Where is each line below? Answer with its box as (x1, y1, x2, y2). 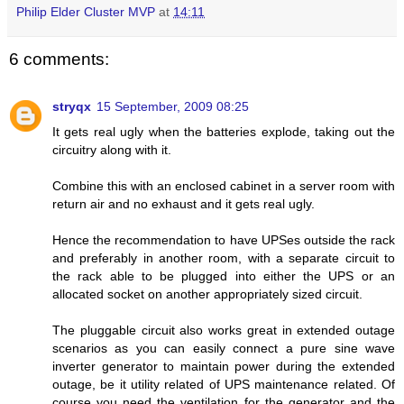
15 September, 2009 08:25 (96, 98, 249, 114)
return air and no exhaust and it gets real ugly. (52, 196, 315, 211)
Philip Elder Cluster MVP (16, 5, 155, 20)
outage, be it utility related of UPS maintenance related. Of (52, 376, 395, 391)
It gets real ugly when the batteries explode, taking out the (52, 124, 395, 139)
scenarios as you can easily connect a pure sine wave (52, 340, 395, 355)
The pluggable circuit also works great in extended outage (52, 322, 395, 337)
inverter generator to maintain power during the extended (52, 358, 395, 373)
